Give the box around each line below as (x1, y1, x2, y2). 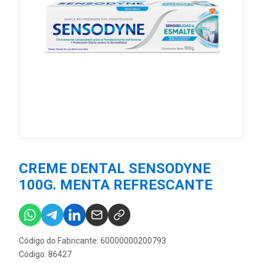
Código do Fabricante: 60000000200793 (19, 236, 166, 245)
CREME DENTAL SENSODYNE (19, 160, 211, 177)
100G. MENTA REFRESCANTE (19, 177, 213, 193)
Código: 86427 (19, 249, 72, 259)
